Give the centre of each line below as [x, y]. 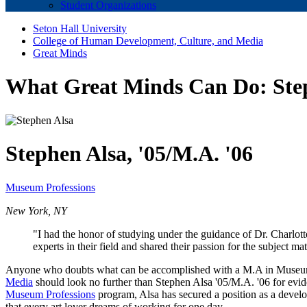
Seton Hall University [80, 28]
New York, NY [36, 210]
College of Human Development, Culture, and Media [148, 41]
